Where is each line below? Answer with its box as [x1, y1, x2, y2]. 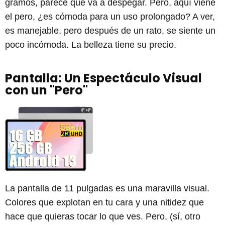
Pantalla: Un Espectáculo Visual [5, 70, 202, 87]
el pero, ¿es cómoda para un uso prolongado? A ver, [5, 12, 215, 22]
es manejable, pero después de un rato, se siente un [5, 26, 215, 36]
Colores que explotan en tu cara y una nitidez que [5, 197, 204, 207]
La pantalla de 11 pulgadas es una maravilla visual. [5, 183, 209, 193]
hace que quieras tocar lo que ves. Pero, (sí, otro [5, 211, 200, 221]
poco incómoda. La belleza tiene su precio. [5, 40, 176, 50]
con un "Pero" [5, 82, 88, 99]
